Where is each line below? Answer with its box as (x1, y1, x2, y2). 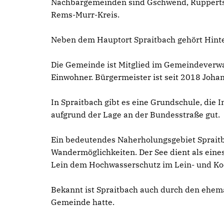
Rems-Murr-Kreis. (51, 9, 121, 19)
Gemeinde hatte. (51, 197, 114, 207)
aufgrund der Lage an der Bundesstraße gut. (51, 109, 220, 119)
